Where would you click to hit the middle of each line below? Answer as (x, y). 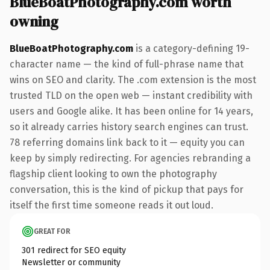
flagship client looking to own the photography (113, 174)
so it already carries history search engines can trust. (129, 127)
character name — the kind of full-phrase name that (127, 64)
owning (34, 21)
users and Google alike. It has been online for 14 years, (131, 111)
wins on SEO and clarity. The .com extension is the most (133, 80)
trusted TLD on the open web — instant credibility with (131, 95)
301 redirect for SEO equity (74, 250)
